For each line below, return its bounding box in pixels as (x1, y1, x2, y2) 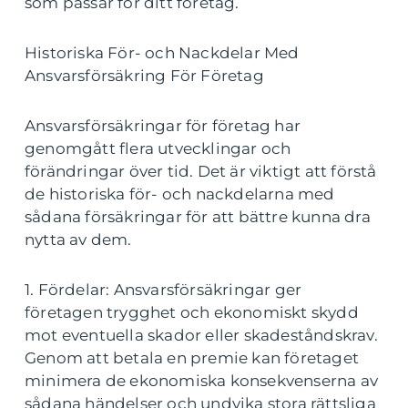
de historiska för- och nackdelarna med (25, 185, 335, 203)
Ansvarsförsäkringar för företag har (25, 117, 301, 135)
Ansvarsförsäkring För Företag (25, 66, 264, 85)
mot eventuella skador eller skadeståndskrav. (25, 326, 378, 344)
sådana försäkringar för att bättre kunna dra (25, 208, 371, 226)
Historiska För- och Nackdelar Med (25, 44, 300, 62)
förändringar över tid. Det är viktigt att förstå (25, 162, 377, 180)
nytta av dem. (25, 230, 132, 249)
